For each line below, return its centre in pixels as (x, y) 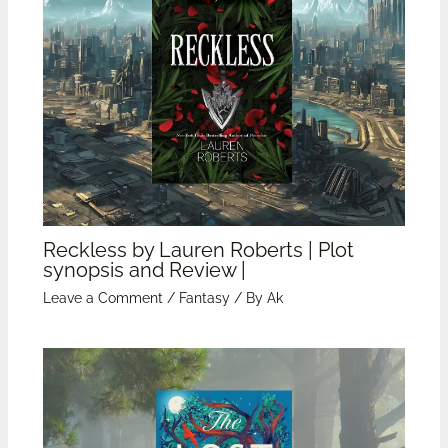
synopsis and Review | (144, 269)
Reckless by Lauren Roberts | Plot (198, 249)
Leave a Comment (102, 297)
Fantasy (204, 297)
